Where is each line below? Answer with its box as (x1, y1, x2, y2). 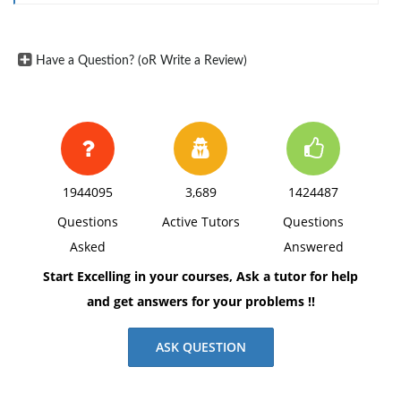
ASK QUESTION (155, 338, 246, 355)
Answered (283, 238, 344, 255)
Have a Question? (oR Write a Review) (36, 55, 247, 67)
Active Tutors (161, 213, 240, 230)
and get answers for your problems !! (86, 293, 315, 310)
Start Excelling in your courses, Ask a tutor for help (43, 268, 358, 285)
